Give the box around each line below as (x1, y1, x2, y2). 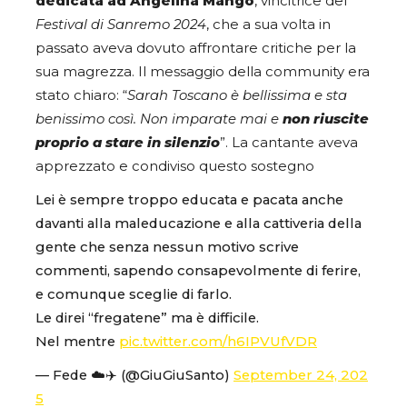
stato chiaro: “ (35, 87, 127, 104)
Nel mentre (35, 333, 119, 351)
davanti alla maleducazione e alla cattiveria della (35, 215, 362, 233)
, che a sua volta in (206, 16, 331, 34)
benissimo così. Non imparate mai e (35, 111, 283, 128)
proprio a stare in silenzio (35, 134, 220, 152)
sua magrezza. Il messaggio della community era (35, 64, 370, 81)
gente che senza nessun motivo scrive (35, 239, 299, 256)
